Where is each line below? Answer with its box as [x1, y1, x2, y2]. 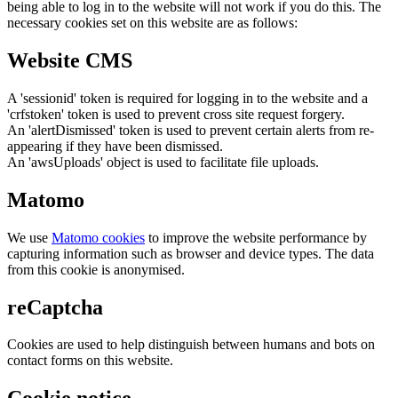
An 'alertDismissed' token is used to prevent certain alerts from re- [7, 122, 374, 138]
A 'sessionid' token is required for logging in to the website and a [7, 90, 368, 106]
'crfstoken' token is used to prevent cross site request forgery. [7, 106, 345, 122]
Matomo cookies [52, 229, 145, 245]
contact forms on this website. [7, 353, 173, 369]
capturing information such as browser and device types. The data [7, 245, 374, 261]
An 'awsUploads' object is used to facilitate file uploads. [7, 154, 319, 170]
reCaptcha [7, 295, 103, 319]
